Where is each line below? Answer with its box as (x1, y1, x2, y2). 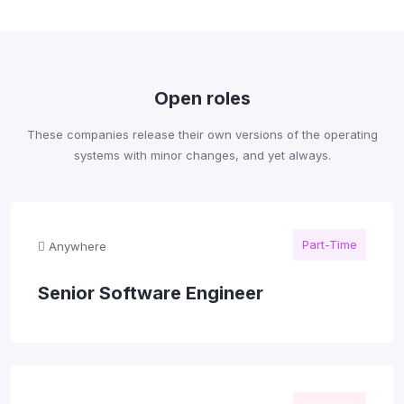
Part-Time (302, 236, 357, 252)
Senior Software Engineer (38, 281, 263, 304)
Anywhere (45, 238, 106, 253)
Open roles (153, 87, 251, 109)
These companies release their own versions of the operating (26, 126, 378, 142)
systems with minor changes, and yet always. (73, 147, 331, 162)
